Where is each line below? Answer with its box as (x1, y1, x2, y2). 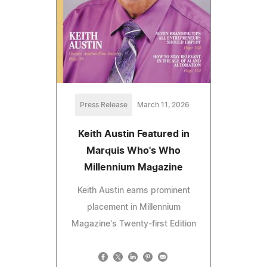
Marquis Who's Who (86, 146, 181, 156)
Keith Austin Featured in (77, 129, 190, 139)
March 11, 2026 (137, 101, 190, 109)
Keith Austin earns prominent (77, 187, 190, 195)
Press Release (80, 101, 128, 109)
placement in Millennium (86, 203, 181, 212)
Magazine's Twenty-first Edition (71, 220, 196, 229)
